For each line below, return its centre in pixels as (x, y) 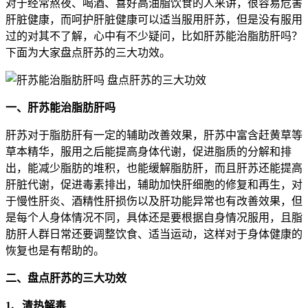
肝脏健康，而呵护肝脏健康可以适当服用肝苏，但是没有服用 (154, 19)
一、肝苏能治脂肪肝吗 (60, 107)
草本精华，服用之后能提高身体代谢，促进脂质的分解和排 (148, 151)
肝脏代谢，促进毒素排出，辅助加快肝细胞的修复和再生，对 (154, 184)
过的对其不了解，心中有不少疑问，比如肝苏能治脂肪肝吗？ (154, 36)
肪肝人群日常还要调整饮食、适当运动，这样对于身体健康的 (154, 234)
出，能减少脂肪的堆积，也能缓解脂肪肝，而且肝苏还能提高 (154, 168)
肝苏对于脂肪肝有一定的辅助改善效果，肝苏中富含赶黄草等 (154, 135)
